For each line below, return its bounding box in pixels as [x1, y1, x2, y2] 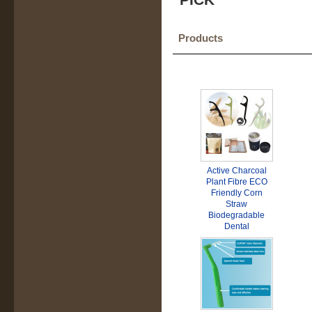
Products [178, 32, 223, 44]
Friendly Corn [211, 188, 263, 198]
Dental [224, 221, 249, 231]
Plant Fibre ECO [206, 177, 267, 187]
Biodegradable [208, 210, 265, 220]
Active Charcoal [207, 166, 267, 175]
